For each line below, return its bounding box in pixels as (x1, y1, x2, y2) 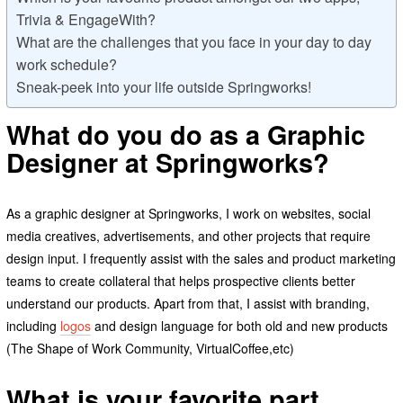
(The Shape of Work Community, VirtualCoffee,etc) (5, 339, 294, 358)
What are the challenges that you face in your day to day (15, 31, 372, 53)
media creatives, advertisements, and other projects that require (5, 227, 371, 246)
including (5, 317, 60, 336)
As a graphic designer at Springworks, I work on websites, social (5, 204, 371, 223)
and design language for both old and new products (90, 317, 388, 336)
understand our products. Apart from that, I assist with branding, (5, 294, 370, 313)
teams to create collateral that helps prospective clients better (5, 272, 355, 291)
